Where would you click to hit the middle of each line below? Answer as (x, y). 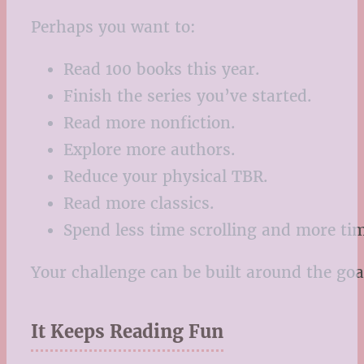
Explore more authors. (149, 149)
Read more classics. (139, 203)
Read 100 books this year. (162, 69)
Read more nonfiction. (149, 122)
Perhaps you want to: (113, 26)
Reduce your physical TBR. (166, 176)
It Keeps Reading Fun (127, 332)
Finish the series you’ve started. (188, 95)
